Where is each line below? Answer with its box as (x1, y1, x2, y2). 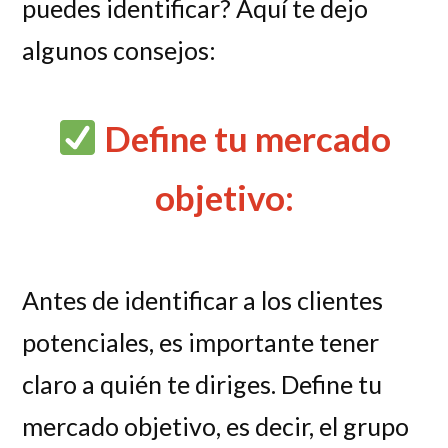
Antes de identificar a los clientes (22, 285, 384, 316)
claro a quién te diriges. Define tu (22, 369, 383, 400)
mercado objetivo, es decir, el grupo (22, 411, 410, 442)
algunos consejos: (22, 35, 217, 66)
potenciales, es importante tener (22, 327, 380, 358)
